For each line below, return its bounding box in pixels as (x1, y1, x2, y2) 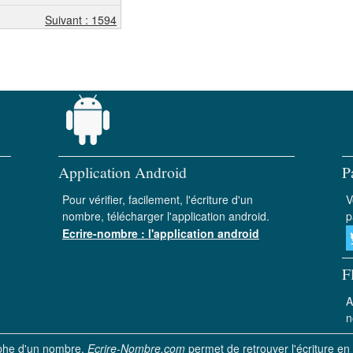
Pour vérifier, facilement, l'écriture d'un (62, 191, 253, 207)
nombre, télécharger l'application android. (62, 208, 269, 224)
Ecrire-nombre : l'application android (62, 225, 259, 241)
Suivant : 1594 (45, 12, 117, 28)
